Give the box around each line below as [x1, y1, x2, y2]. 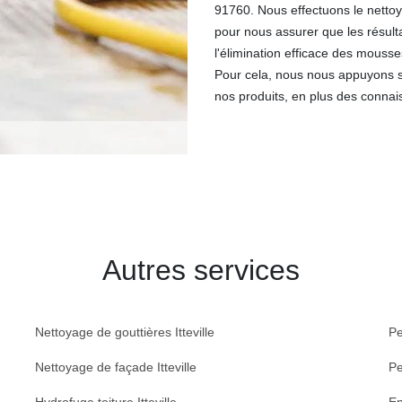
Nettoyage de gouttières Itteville [34, 325, 214, 339]
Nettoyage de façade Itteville [34, 360, 197, 374]
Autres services [102, 254, 300, 286]
